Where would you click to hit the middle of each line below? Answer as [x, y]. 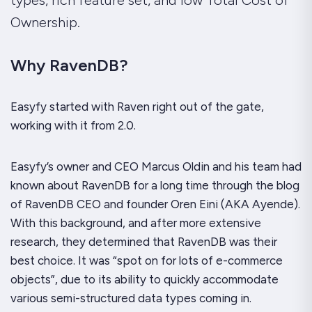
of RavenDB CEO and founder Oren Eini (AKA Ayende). [155, 204]
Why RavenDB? [69, 65]
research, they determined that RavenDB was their [144, 241]
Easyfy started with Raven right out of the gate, [137, 106]
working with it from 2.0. [73, 125]
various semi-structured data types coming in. [131, 298]
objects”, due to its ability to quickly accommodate [145, 279]
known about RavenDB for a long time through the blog [155, 185]
